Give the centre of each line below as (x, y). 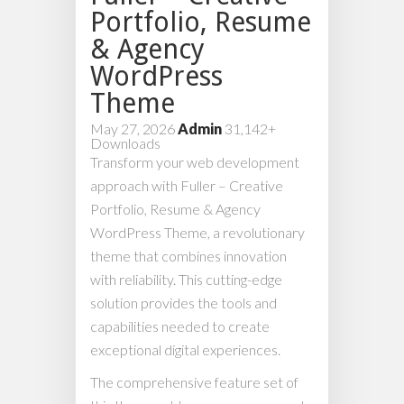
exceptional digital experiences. (185, 350)
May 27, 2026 (134, 129)
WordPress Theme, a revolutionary (197, 233)
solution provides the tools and (184, 303)
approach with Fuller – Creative (187, 186)
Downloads (125, 143)
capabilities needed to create (180, 326)
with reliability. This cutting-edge (186, 280)
